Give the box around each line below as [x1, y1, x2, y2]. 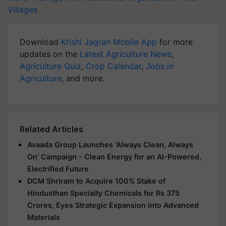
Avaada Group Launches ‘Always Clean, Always [27, 140, 193, 149]
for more [157, 36, 193, 47]
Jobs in [146, 61, 174, 71]
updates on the [20, 48, 80, 59]
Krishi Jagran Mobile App [61, 36, 157, 47]
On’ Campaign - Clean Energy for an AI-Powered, [27, 152, 201, 161]
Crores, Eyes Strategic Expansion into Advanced [27, 200, 199, 209]
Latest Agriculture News [80, 48, 172, 59]
